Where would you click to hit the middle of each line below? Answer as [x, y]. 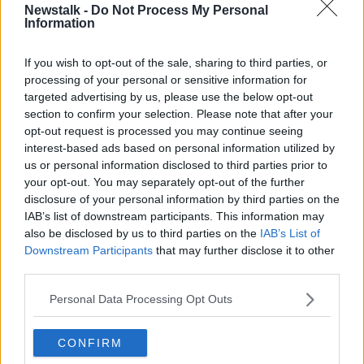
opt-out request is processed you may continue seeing [164, 130]
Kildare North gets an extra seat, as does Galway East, [182, 21]
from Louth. [47, 57]
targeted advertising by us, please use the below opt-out [169, 96]
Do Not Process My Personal [180, 10]
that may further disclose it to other [244, 250]
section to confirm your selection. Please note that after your [179, 113]
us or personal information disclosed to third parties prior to [176, 165]
